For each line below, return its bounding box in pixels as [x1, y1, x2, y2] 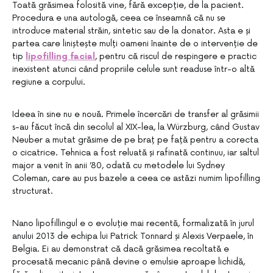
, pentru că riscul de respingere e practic [95, 51, 257, 62]
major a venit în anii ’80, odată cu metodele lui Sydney [12, 160, 225, 171]
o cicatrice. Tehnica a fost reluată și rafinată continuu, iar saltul [12, 147, 259, 158]
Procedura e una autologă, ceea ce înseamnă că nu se [12, 13, 225, 23]
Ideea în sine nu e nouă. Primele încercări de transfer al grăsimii [12, 109, 259, 119]
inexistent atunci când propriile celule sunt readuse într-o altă [12, 64, 255, 74]
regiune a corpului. [12, 77, 85, 87]
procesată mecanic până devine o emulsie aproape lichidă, [12, 257, 245, 267]
